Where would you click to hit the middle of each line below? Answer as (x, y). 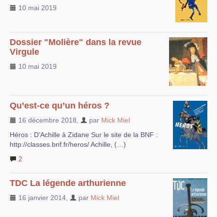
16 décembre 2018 (46, 120)
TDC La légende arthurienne (68, 183)
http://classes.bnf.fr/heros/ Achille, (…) (68, 144)
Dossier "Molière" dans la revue (76, 42)
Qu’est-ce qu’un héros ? (60, 105)
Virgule (24, 52)
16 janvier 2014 (41, 197)
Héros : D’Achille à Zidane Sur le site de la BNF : (84, 134)
